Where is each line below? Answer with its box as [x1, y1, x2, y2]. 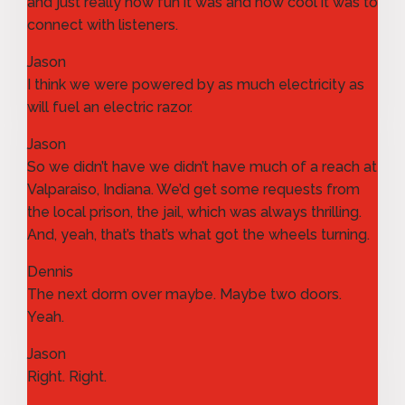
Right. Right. [27, 367, 107, 385]
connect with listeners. [27, 15, 178, 33]
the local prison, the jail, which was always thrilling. [27, 202, 362, 221]
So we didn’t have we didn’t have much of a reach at [27, 157, 377, 175]
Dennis [27, 262, 73, 280]
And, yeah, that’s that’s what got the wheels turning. [27, 225, 370, 243]
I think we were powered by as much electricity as [27, 75, 364, 93]
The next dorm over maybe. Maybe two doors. [27, 285, 342, 303]
